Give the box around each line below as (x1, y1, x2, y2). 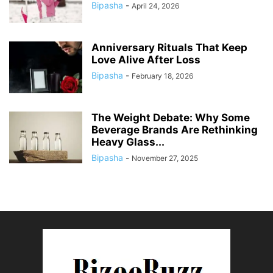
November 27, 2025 (132, 153, 198, 163)
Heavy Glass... (91, 135, 165, 148)
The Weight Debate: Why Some (91, 111, 250, 124)
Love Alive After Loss (91, 53, 200, 66)
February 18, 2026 (132, 71, 193, 80)
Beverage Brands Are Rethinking (91, 123, 258, 136)
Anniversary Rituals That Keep (91, 41, 247, 54)
